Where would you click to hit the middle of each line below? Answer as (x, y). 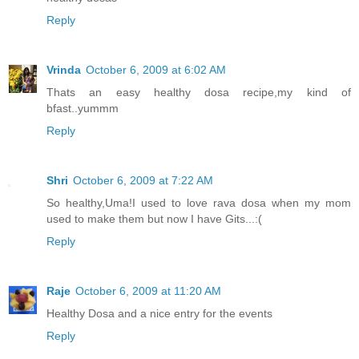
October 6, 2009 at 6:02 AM (156, 70)
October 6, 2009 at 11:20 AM (148, 291)
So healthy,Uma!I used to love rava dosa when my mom (199, 203)
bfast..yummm (83, 109)
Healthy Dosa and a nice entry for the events (159, 314)
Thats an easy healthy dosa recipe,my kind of (199, 93)
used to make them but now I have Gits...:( (154, 219)
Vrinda (64, 70)
